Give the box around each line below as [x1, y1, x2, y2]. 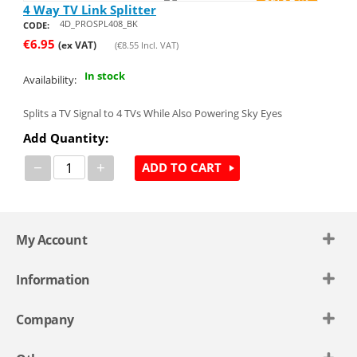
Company [16, 311, 74, 329]
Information [16, 271, 90, 289]
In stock [84, 69, 125, 84]
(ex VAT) [57, 37, 96, 52]
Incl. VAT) [138, 38, 178, 51]
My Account [16, 231, 87, 249]
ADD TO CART [141, 159, 222, 176]
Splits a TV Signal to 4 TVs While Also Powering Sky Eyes [22, 105, 282, 120]
